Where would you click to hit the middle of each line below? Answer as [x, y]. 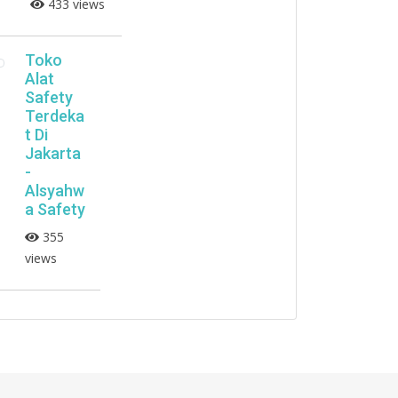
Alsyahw [54, 191]
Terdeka [54, 116]
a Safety [55, 209]
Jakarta [52, 153]
